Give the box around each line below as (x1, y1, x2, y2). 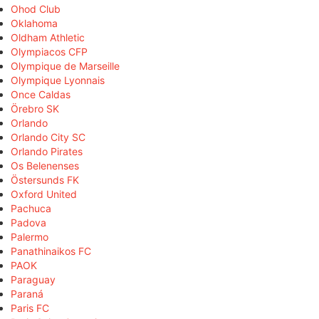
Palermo (11, 230, 48, 243)
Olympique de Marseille (11, 59, 120, 72)
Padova (11, 216, 46, 229)
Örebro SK (11, 102, 59, 115)
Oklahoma (11, 16, 58, 29)
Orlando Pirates (11, 145, 83, 157)
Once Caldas (11, 88, 70, 100)
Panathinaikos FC (11, 244, 91, 257)
